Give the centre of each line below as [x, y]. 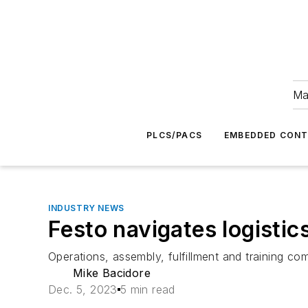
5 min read [147, 289]
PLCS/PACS [174, 135]
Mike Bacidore [111, 273]
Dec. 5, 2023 [83, 289]
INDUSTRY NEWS [86, 208]
